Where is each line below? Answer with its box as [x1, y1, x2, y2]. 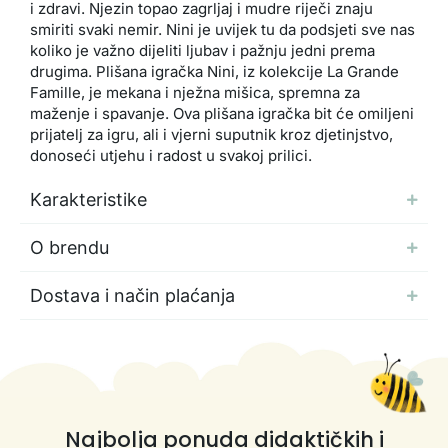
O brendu [29, 237, 109, 259]
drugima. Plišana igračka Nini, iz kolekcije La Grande [29, 62, 399, 82]
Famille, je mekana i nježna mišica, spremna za [29, 83, 360, 103]
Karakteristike [29, 189, 147, 211]
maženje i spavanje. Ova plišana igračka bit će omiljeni [29, 104, 414, 124]
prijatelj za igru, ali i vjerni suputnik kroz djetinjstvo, [29, 125, 393, 145]
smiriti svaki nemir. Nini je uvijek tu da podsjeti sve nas [29, 20, 415, 40]
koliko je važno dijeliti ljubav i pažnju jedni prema [29, 41, 375, 61]
